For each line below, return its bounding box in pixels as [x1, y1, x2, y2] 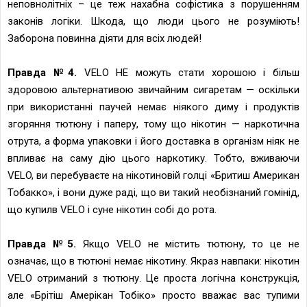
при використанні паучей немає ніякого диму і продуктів [8, 100, 299, 113]
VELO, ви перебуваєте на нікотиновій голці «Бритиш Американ [8, 169, 299, 182]
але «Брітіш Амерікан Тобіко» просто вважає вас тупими [8, 288, 299, 302]
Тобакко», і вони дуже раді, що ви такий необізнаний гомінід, [8, 186, 299, 199]
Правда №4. [8, 66, 77, 79]
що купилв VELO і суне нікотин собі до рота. [8, 203, 217, 216]
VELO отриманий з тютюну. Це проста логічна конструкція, [8, 271, 299, 284]
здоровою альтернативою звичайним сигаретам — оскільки [8, 83, 299, 96]
